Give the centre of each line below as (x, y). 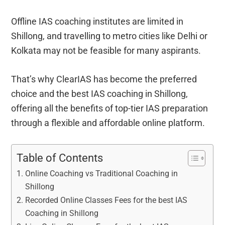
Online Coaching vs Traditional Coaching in (101, 173)
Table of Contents (60, 158)
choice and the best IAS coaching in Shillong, (100, 93)
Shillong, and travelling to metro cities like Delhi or (109, 36)
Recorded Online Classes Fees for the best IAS (106, 200)
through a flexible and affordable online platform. (108, 123)
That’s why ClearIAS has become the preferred (104, 79)
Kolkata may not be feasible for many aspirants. (106, 50)
